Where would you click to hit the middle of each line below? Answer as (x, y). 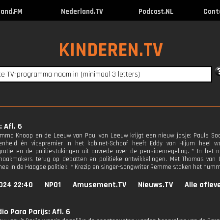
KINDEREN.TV (110, 50)
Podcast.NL (156, 12)
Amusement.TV (99, 185)
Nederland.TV (82, 12)
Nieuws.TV (155, 185)
